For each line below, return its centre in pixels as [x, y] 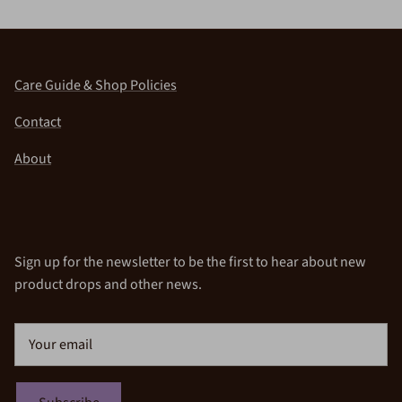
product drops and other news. [108, 285]
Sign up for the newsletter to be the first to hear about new [190, 262]
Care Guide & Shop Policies [96, 86]
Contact [38, 122]
